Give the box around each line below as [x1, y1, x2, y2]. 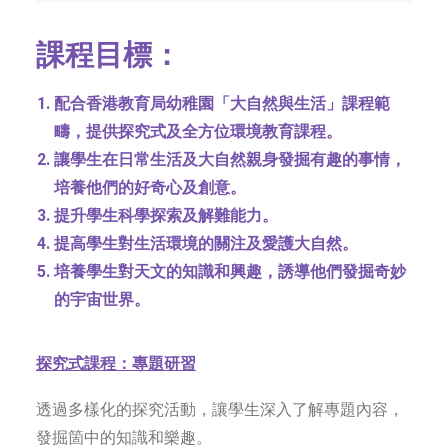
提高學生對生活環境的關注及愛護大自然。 [54, 234, 358, 253]
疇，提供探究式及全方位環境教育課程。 [54, 122, 342, 141]
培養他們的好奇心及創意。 [54, 178, 246, 197]
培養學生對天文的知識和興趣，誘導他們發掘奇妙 [54, 262, 406, 281]
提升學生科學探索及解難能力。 [54, 206, 278, 225]
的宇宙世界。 [54, 290, 150, 309]
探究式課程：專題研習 [36, 354, 196, 373]
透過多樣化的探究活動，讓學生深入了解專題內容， [36, 400, 404, 419]
